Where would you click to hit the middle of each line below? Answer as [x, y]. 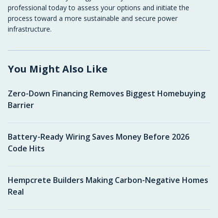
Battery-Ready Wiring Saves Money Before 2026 [99, 137]
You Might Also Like [58, 69]
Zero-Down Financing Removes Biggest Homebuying [107, 93]
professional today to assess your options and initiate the [99, 8]
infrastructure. [30, 29]
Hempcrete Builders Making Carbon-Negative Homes [108, 180]
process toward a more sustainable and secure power [93, 18]
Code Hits [26, 148]
